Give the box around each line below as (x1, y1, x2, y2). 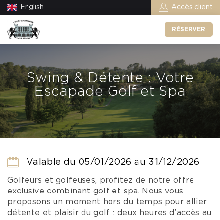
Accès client (171, 4, 213, 11)
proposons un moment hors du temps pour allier (7, 198, 207, 206)
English (20, 4, 44, 11)
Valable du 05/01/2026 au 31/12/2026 (24, 158, 200, 167)
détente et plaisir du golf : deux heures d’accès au (7, 209, 212, 217)
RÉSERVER (172, 27, 205, 32)
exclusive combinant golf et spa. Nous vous (7, 187, 184, 195)
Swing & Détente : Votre (26, 71, 194, 85)
